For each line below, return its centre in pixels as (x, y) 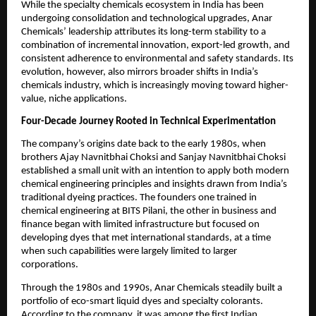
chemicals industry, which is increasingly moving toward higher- (155, 85)
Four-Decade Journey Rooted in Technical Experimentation (148, 121)
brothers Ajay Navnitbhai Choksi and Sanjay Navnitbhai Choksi (153, 158)
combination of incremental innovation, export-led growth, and (156, 45)
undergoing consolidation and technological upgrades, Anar (147, 18)
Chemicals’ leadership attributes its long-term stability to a (144, 32)
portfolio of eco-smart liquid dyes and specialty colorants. (142, 301)
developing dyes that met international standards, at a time (146, 238)
